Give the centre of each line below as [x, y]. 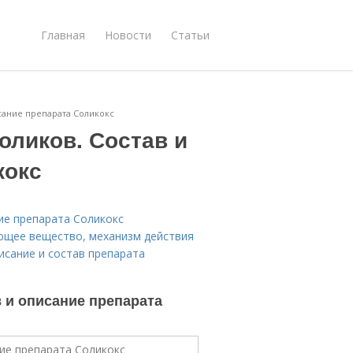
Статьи [190, 35]
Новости [128, 35]
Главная [63, 35]
